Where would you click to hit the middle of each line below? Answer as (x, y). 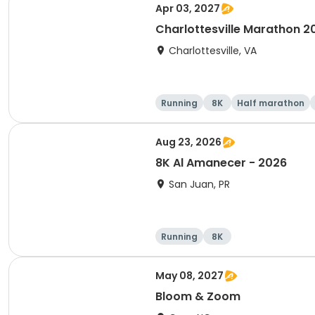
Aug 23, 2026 (188, 142)
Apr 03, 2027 (188, 8)
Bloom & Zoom (198, 296)
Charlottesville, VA (213, 51)
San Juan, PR (199, 184)
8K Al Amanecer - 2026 (221, 163)
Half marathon (271, 103)
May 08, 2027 (189, 276)
